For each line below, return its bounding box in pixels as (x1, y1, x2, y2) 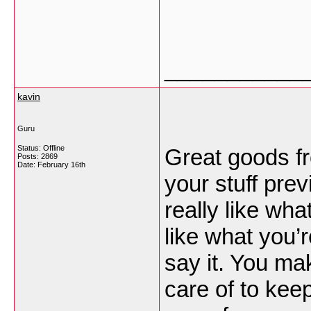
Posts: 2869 (17, 152, 58, 160)
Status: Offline (17, 144, 65, 152)
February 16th (37, 160, 85, 169)
